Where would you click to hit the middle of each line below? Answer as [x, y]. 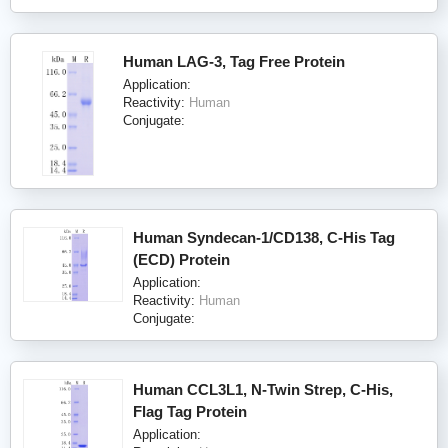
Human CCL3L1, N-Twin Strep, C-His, [263, 389]
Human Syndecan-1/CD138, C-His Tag [264, 237]
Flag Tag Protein [190, 411]
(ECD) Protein [181, 259]
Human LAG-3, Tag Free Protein [234, 61]
